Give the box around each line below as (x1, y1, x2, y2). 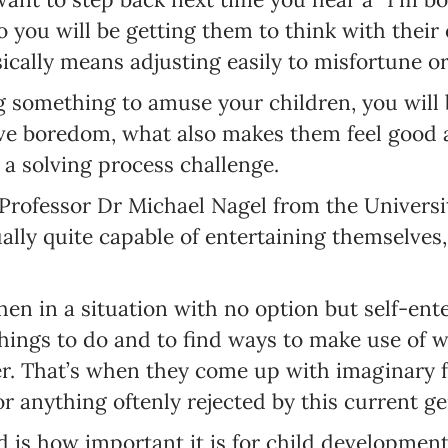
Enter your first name (60, 402, 213, 425)
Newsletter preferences (14, 173, 432, 224)
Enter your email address (60, 302, 241, 325)
